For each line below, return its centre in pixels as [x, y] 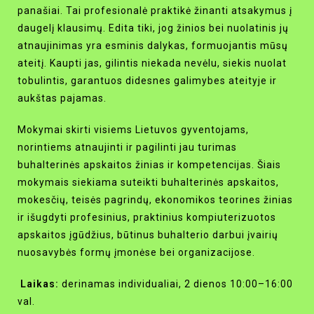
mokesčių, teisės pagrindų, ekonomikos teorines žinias [155, 200]
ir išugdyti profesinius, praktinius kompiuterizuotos [147, 218]
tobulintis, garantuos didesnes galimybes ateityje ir [147, 81]
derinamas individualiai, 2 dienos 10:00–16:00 [177, 284]
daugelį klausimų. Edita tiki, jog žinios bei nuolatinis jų [153, 28]
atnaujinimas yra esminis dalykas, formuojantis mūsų [153, 46]
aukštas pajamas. [63, 98]
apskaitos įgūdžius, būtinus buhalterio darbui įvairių [148, 235]
